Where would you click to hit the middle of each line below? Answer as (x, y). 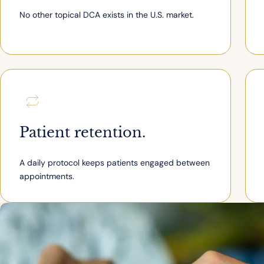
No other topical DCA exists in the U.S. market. (107, 15)
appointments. (47, 176)
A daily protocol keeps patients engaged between (115, 163)
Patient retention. (82, 133)
